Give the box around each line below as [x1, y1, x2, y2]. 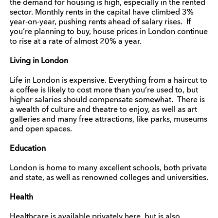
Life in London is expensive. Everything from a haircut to [10, 77, 207, 85]
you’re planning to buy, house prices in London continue [10, 28, 208, 36]
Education [10, 145, 46, 153]
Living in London [10, 57, 68, 65]
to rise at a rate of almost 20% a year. [10, 38, 142, 46]
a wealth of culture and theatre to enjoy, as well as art [10, 106, 197, 114]
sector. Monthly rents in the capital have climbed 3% [10, 9, 194, 17]
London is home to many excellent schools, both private [10, 164, 207, 172]
